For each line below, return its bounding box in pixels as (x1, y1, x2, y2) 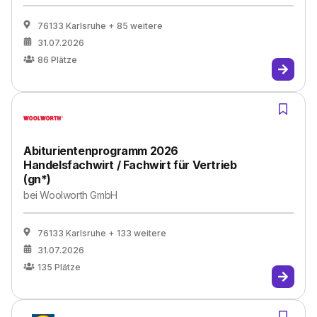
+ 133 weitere (108, 228, 166, 238)
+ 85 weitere (108, 21, 163, 31)
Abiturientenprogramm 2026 (23, 144, 179, 158)
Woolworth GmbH (40, 189, 117, 201)
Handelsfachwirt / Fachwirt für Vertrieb (23, 158, 237, 172)
